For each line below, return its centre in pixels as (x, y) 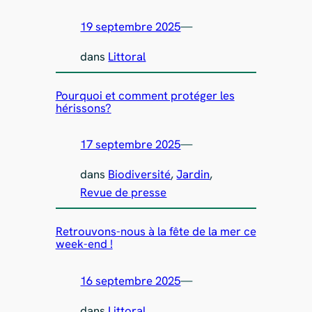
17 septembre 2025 (131, 145)
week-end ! (84, 244)
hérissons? (83, 108)
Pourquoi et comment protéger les (145, 95)
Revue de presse (124, 193)
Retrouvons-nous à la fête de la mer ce (156, 232)
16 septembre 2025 (131, 280)
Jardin (193, 174)
